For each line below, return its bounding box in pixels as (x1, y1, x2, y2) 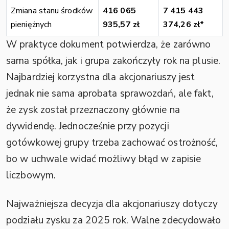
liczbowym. (6, 169, 56, 182)
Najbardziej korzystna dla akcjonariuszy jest (6, 71, 195, 84)
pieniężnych (11, 19, 52, 30)
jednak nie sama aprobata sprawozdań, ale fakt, (6, 87, 214, 100)
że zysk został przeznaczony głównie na (6, 103, 180, 117)
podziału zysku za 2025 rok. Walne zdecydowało (6, 214, 221, 227)
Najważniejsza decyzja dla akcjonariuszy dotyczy (6, 197, 218, 211)
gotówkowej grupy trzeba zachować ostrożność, (6, 136, 218, 149)
